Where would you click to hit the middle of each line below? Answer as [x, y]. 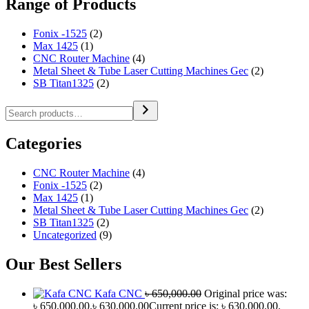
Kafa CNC [118, 293]
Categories [43, 143]
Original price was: [246, 293]
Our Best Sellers [63, 264]
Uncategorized [65, 235]
